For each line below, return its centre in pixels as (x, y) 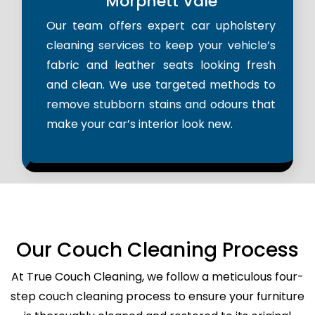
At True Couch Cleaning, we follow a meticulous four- (157, 277)
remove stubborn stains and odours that (161, 105)
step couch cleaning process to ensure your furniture (157, 297)
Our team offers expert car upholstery (161, 26)
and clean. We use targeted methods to (161, 85)
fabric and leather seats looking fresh (161, 65)
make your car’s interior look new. (140, 124)
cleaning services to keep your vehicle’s (161, 46)
